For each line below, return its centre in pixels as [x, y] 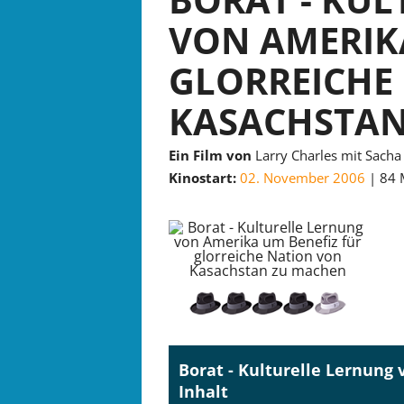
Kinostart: [202, 178]
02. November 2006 [303, 178]
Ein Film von [210, 155]
